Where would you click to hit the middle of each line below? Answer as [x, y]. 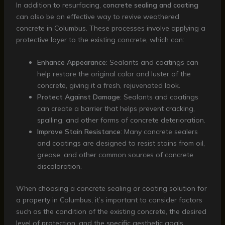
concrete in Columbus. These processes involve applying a [110, 28]
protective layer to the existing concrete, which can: [100, 40]
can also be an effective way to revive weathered [97, 17]
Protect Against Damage [78, 97]
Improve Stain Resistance [79, 132]
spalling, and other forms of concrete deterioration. [121, 120]
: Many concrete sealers [159, 132]
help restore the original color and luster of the [114, 74]
